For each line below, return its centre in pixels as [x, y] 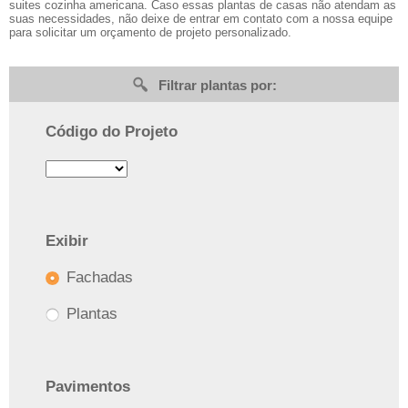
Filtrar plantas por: [218, 85]
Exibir [67, 240]
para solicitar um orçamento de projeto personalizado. [150, 32]
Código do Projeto [112, 131]
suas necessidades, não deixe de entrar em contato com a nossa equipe [201, 18]
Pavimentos [88, 386]
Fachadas [97, 277]
